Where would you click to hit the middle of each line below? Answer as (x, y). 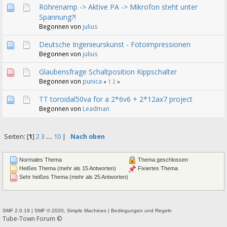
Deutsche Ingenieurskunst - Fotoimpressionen (115, 44)
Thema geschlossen (162, 159)
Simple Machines (87, 210)
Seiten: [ (16, 137)
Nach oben (87, 137)
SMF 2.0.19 (16, 210)
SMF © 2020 (49, 210)
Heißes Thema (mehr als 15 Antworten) (67, 168)
